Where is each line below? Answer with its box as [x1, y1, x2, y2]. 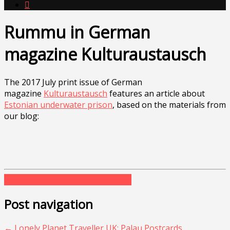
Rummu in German [4, 21, 150, 44]
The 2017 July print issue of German [4, 76, 142, 88]
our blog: [4, 110, 39, 122]
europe [56, 174, 84, 185]
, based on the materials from [112, 99, 226, 110]
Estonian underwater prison [4, 99, 112, 110]
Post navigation [4, 195, 93, 213]
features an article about [107, 87, 205, 99]
